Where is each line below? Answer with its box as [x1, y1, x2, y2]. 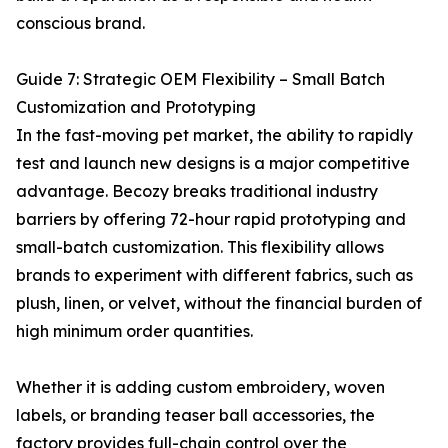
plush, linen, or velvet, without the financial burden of [16, 293, 422, 313]
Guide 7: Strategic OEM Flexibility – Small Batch [16, 69, 385, 89]
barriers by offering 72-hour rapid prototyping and [16, 209, 406, 229]
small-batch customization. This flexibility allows [16, 237, 384, 257]
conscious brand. [16, 13, 145, 33]
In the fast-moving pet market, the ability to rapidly [16, 125, 413, 145]
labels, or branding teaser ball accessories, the [16, 405, 375, 425]
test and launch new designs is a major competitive [16, 153, 410, 173]
